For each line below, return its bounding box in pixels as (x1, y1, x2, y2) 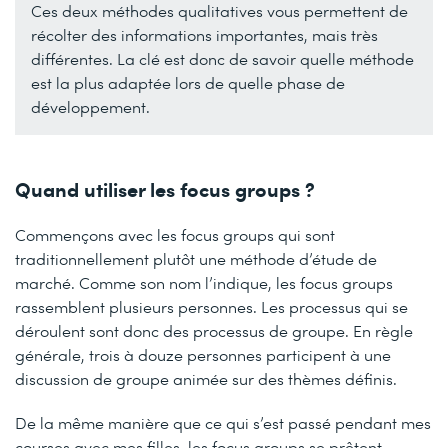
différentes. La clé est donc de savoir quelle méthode (31, 47, 414, 69)
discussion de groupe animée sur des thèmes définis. (15, 367, 397, 389)
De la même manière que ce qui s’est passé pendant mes (15, 411, 431, 433)
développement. (31, 95, 150, 117)
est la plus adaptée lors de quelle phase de (31, 71, 345, 93)
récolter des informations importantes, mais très (31, 23, 378, 45)
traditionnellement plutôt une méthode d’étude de (15, 247, 377, 269)
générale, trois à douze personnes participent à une (15, 343, 391, 365)
